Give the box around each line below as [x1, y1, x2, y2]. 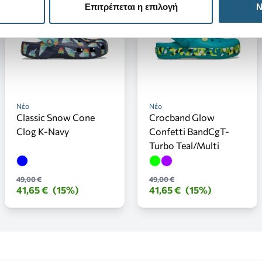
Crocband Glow [149, 112, 215, 123]
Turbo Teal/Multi [149, 140, 219, 151]
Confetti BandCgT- [149, 126, 229, 137]
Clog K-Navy [16, 126, 69, 137]
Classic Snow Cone [16, 112, 95, 123]
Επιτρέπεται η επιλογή [84, 2, 178, 12]
